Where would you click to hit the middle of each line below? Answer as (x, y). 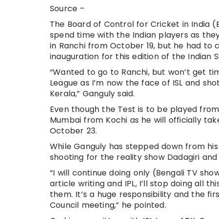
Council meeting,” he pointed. (108, 205)
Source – (67, 8)
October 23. (74, 131)
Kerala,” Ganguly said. (92, 93)
